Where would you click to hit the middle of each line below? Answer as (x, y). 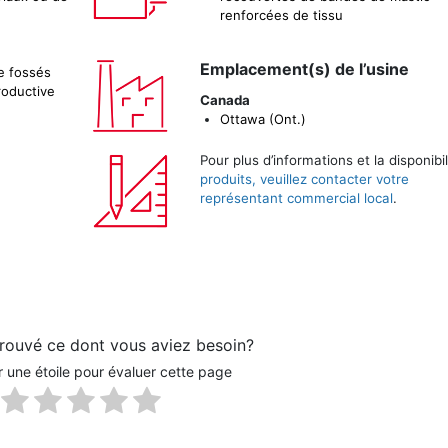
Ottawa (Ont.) (262, 119)
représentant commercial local (296, 198)
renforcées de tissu (281, 15)
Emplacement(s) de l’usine (304, 69)
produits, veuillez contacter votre (304, 179)
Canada (224, 100)
